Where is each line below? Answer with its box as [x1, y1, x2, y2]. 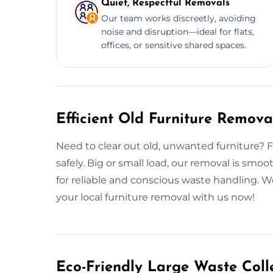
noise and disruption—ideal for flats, [101, 26, 254, 37]
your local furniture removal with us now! [56, 191, 255, 203]
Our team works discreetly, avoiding [101, 12, 256, 24]
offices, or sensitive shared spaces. [101, 39, 246, 51]
